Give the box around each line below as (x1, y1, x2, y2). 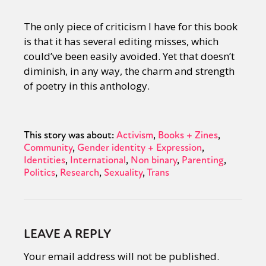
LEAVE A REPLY (24, 226, 111, 243)
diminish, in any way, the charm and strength (24, 64, 235, 78)
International (70, 154, 126, 167)
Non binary (131, 154, 177, 167)
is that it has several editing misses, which (24, 34, 218, 49)
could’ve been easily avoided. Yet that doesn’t (24, 49, 235, 64)
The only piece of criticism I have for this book (24, 20, 237, 34)
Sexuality (104, 166, 142, 179)
